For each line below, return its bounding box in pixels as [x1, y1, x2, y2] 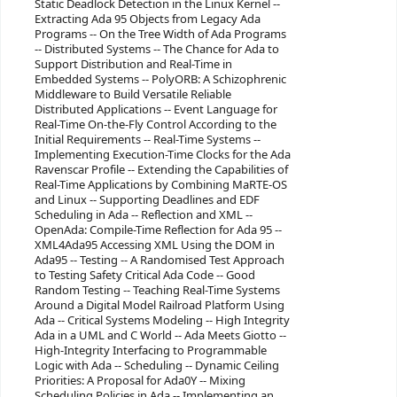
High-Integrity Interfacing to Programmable [34, 341, 267, 359]
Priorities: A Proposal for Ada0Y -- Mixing [34, 371, 245, 389]
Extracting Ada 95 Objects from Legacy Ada [34, 10, 261, 27]
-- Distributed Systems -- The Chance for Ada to [34, 40, 279, 58]
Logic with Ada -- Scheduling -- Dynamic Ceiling [34, 356, 279, 374]
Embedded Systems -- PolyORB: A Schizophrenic [34, 70, 286, 88]
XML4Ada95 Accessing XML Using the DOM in [34, 236, 275, 253]
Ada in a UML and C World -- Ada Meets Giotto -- [34, 326, 286, 344]
